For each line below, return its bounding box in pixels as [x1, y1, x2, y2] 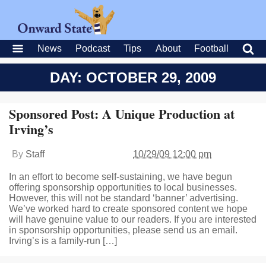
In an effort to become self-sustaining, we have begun [9, 172, 232, 182]
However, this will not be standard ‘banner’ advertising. [9, 193, 238, 203]
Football [194, 43, 229, 53]
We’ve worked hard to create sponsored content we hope [9, 204, 248, 214]
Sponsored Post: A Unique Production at [9, 104, 235, 123]
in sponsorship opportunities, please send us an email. [9, 225, 237, 235]
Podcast [75, 43, 110, 53]
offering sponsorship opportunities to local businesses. [9, 182, 237, 192]
